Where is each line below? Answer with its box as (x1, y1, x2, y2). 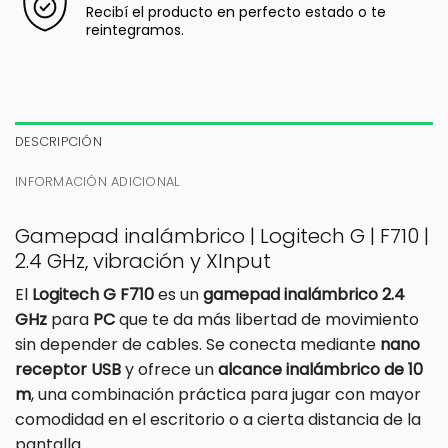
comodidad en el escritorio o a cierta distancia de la (15, 407, 421, 431)
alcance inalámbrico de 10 (218, 357, 423, 381)
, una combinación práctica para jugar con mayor (31, 382, 421, 406)
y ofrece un (121, 357, 218, 381)
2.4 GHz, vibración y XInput (15, 246, 271, 275)
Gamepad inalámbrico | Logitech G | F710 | (15, 221, 429, 250)
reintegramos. (86, 19, 184, 40)
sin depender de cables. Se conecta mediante (15, 332, 380, 356)
